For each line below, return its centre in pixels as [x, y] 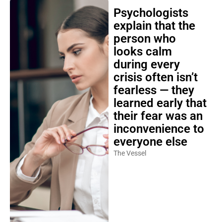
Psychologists [151, 13]
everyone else [150, 142]
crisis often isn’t [155, 77]
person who [144, 39]
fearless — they [154, 90]
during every [146, 64]
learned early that [160, 103]
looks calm [142, 52]
